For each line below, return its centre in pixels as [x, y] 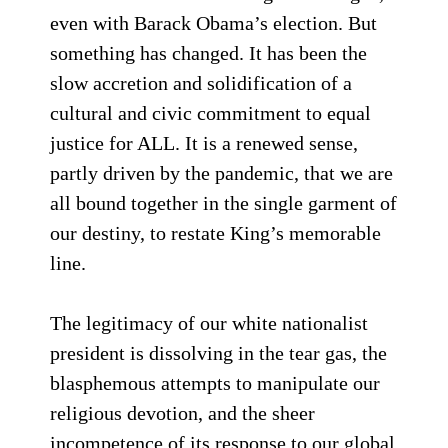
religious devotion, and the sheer [182, 413]
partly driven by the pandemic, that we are [221, 173]
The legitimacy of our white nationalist [209, 323]
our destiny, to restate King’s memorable [215, 233]
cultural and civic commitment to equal [210, 113]
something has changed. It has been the [208, 53]
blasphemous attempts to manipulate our [215, 383]
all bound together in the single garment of [223, 203]
